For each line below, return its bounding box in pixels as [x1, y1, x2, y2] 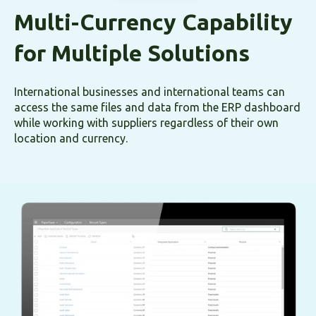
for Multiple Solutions [14, 39, 250, 66]
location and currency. [14, 132, 128, 145]
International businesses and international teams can [14, 85, 285, 99]
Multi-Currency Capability [14, 8, 293, 35]
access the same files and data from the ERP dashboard [14, 101, 300, 114]
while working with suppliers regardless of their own [14, 116, 279, 130]
